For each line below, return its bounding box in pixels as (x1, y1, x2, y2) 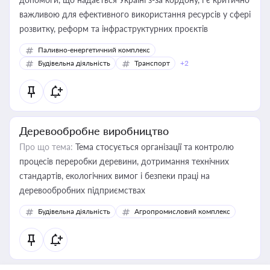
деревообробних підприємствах (19, 185, 145, 195)
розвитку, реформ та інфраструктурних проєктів (19, 24, 208, 34)
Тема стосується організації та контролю (73, 142, 234, 152)
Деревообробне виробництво (19, 124, 169, 137)
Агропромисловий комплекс (134, 207, 230, 216)
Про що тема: (19, 142, 73, 152)
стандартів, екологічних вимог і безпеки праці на (19, 171, 210, 181)
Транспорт (134, 58, 170, 67)
